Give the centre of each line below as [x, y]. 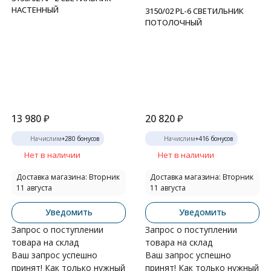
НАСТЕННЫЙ [35, 10]
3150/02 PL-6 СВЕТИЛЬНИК [194, 11]
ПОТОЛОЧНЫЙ [174, 22]
